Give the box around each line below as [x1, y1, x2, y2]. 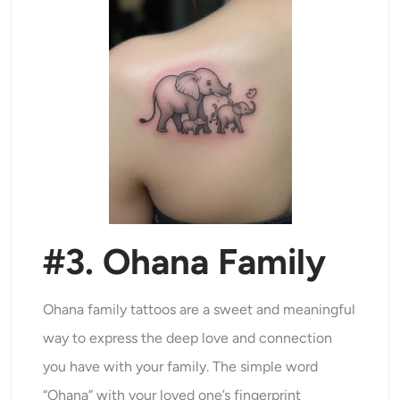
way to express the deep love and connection [43, 329, 333, 347]
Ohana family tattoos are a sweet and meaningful [43, 301, 356, 319]
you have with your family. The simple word [43, 358, 319, 376]
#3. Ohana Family [43, 240, 327, 284]
